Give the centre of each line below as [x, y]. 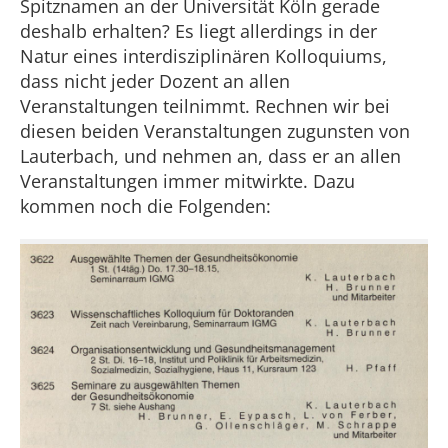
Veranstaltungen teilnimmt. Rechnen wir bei [205, 106]
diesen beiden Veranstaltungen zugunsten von [215, 131]
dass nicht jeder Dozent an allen [155, 81]
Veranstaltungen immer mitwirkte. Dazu [187, 181]
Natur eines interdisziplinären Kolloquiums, [203, 56]
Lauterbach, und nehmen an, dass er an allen [210, 156]
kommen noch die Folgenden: [145, 206]
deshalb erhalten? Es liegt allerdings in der [198, 31]
